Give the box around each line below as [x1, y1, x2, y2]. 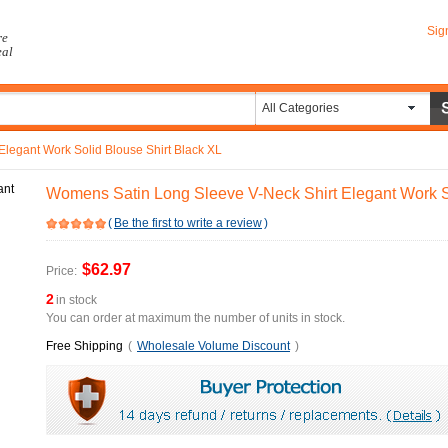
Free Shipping [46, 339, 123, 353]
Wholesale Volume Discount [137, 339, 290, 353]
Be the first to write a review [114, 216, 262, 230]
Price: [46, 264, 77, 278]
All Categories [262, 101, 339, 115]
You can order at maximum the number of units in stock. [46, 311, 345, 325]
